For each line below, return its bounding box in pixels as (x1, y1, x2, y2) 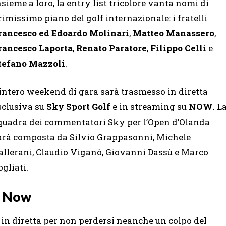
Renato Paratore (76, 42, 147, 54)
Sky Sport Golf (46, 100, 110, 112)
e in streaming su (110, 100, 189, 112)
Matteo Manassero (133, 27, 214, 39)
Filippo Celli (150, 42, 206, 54)
